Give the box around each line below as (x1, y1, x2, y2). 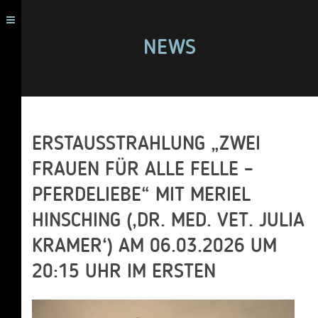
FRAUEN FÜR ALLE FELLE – (32, 160, 253, 180)
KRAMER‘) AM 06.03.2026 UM (32, 237, 277, 257)
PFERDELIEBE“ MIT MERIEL (32, 186, 251, 206)
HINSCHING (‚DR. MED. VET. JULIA (32, 212, 305, 231)
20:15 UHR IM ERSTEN (32, 263, 216, 283)
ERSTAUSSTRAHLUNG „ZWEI (32, 135, 261, 155)
